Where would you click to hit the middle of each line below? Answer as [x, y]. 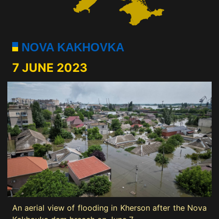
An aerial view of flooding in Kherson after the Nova [109, 208]
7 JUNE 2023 [50, 68]
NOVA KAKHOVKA [71, 47]
